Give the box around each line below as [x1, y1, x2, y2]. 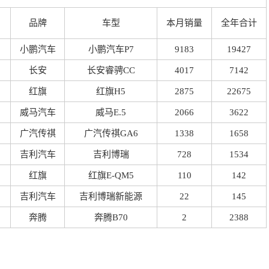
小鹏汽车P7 [88, 44, 134, 54]
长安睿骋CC [86, 65, 135, 75]
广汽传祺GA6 [83, 128, 138, 138]
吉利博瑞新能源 [79, 192, 142, 201]
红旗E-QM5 [88, 171, 134, 180]
